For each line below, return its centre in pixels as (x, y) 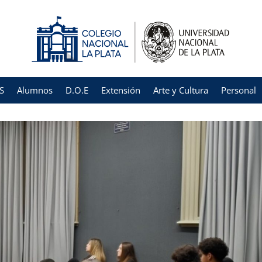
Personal (239, 90)
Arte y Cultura (181, 90)
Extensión (121, 90)
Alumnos (35, 90)
